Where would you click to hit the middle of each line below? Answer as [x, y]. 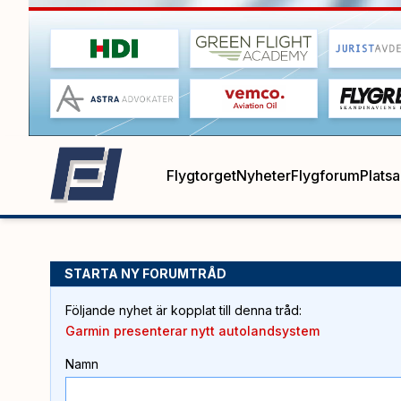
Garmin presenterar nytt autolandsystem [192, 330]
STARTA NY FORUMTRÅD [145, 273]
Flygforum [325, 175]
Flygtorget [201, 175]
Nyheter [264, 175]
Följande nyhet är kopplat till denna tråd [182, 310]
